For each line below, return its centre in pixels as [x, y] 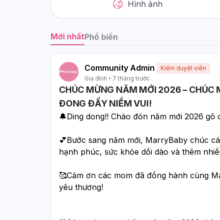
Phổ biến [101, 37]
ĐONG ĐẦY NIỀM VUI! [105, 103]
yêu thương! [82, 187]
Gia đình [96, 78]
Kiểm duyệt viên [183, 68]
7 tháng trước [131, 78]
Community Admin [120, 68]
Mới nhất [68, 36]
